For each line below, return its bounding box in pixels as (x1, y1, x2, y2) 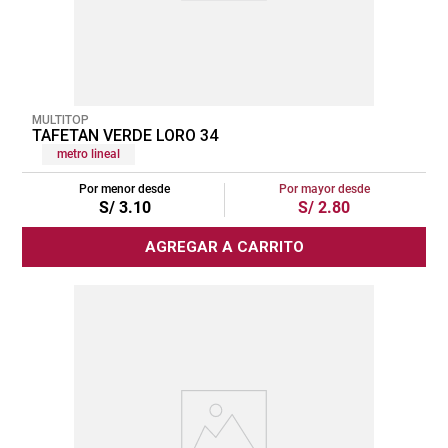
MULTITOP (32, 112, 89, 127)
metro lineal (57, 146, 120, 161)
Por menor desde (79, 181, 170, 196)
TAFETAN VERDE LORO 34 (32, 125, 218, 145)
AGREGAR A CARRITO (144, 237, 304, 256)
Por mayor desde (278, 181, 370, 196)
